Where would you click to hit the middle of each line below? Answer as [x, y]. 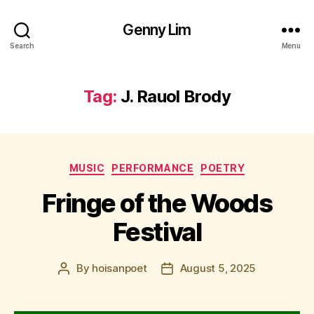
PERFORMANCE [153, 168]
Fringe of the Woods [157, 203]
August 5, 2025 [218, 268]
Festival [157, 232]
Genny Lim [157, 29]
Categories [187, 165]
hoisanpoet [120, 268]
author [79, 284]
